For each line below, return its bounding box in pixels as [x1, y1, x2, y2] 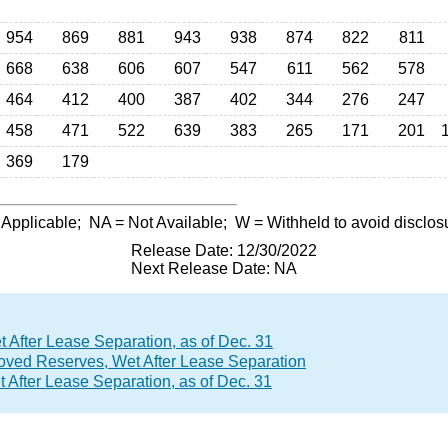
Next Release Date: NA [131, 260, 297, 277]
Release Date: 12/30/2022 [131, 242, 317, 259]
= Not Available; [111, 214, 235, 231]
